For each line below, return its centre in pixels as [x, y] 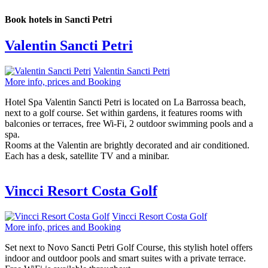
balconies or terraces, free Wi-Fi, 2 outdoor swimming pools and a [129, 123]
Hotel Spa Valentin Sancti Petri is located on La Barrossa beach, [125, 102]
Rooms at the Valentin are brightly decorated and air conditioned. [127, 145]
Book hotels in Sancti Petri [58, 19]
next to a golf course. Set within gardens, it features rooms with [124, 112]
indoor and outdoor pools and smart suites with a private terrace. [125, 258]
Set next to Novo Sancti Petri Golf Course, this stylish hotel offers [129, 247]
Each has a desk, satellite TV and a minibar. [87, 156]
